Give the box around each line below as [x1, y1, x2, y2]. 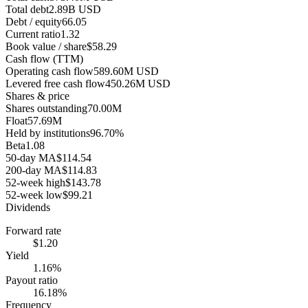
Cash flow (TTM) [5, 52, 83, 65]
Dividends [5, 201, 50, 213]
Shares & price [5, 89, 69, 102]
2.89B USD [49, 3, 101, 15]
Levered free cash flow [5, 77, 105, 89]
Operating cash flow [5, 65, 93, 77]
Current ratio [5, 27, 60, 40]
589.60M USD [93, 65, 159, 77]
